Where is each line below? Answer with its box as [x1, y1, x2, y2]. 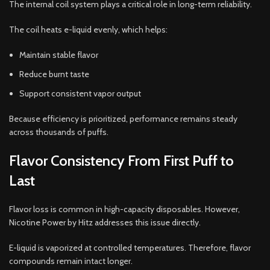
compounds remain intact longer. [9, 255, 133, 266]
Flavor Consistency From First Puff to [9, 151, 234, 169]
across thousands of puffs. [9, 126, 108, 137]
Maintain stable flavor [19, 49, 98, 60]
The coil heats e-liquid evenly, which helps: [9, 24, 168, 35]
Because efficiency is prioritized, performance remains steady [9, 113, 237, 124]
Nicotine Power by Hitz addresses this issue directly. [9, 216, 201, 228]
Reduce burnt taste [19, 68, 89, 80]
